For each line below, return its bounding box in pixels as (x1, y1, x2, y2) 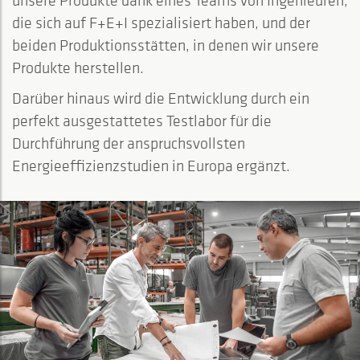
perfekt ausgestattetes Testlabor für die (12, 111, 272, 130)
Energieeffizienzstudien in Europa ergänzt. (12, 156, 290, 175)
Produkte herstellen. (12, 58, 144, 77)
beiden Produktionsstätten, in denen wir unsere (12, 35, 319, 55)
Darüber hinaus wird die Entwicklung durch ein (12, 88, 309, 108)
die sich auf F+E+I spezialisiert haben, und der (12, 13, 310, 32)
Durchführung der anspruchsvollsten (12, 133, 245, 153)
